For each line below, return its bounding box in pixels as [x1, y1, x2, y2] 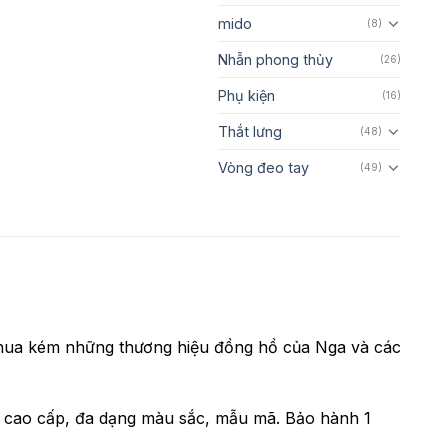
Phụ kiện [217, 86, 275, 104]
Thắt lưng [217, 122, 282, 140]
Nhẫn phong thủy [217, 50, 333, 68]
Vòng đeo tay [217, 158, 309, 176]
